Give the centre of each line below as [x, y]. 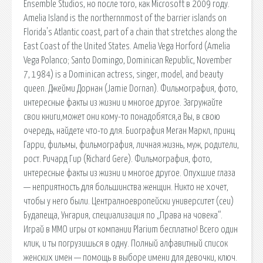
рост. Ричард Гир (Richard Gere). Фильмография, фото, [118, 159]
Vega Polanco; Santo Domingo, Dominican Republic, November [128, 60]
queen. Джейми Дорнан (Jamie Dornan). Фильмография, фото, [131, 88]
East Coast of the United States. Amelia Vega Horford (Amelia [127, 46]
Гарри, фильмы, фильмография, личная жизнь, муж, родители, [131, 145]
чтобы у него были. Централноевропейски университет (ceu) [129, 201]
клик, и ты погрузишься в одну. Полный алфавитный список [126, 243]
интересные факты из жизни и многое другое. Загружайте [123, 102]
